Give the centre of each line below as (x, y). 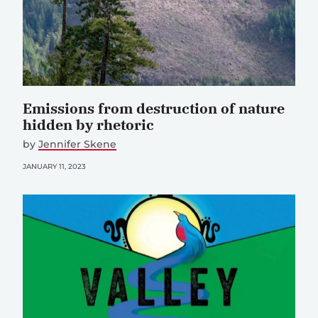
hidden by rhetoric (88, 125)
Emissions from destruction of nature (154, 109)
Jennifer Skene (77, 144)
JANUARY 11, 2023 (54, 167)
